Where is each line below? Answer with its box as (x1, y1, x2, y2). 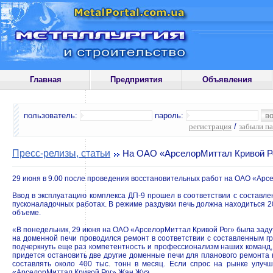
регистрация (189, 122, 232, 131)
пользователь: (24, 111, 80, 120)
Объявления (202, 75, 253, 84)
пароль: (152, 111, 186, 120)
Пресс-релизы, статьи (12, 148, 110, 158)
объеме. (12, 208, 41, 217)
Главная (29, 75, 62, 84)
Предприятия (110, 75, 163, 84)
